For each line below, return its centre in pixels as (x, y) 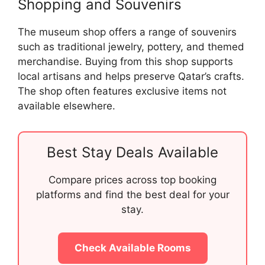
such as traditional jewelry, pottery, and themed (131, 47)
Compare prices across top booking (132, 180)
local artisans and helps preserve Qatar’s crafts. (131, 77)
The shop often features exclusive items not (122, 91)
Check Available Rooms (132, 248)
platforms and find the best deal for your (132, 195)
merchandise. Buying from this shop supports (125, 62)
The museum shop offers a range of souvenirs (127, 32)
